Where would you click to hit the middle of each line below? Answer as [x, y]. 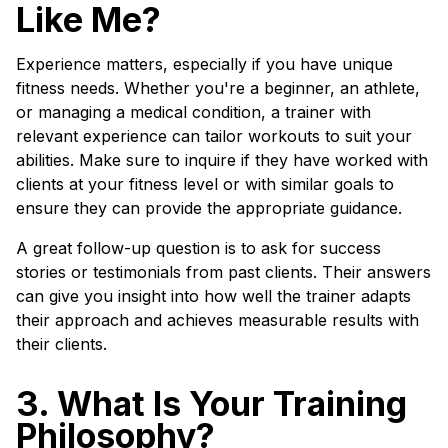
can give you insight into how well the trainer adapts [213, 296]
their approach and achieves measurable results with [217, 320]
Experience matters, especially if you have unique [204, 64]
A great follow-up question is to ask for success [198, 248]
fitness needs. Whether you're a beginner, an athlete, [218, 88]
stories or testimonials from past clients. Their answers [223, 272]
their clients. [61, 344]
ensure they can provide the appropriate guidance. [209, 208]
